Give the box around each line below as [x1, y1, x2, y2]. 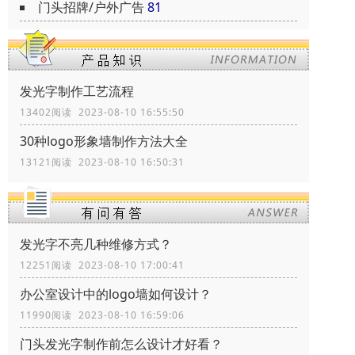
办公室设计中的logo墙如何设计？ [20, 285, 212, 303]
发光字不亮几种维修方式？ [20, 235, 172, 254]
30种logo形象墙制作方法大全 [20, 132, 188, 151]
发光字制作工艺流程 [20, 82, 134, 101]
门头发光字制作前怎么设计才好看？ [20, 335, 223, 353]
